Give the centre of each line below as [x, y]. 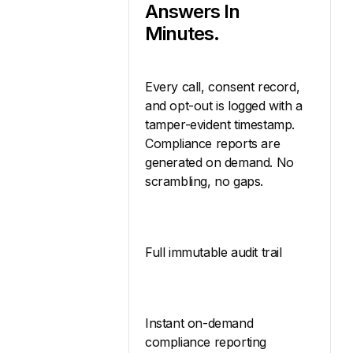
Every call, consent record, [223, 86]
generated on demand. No [219, 162]
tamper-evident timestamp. [220, 124]
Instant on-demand [199, 323]
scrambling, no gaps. [204, 181]
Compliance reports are [213, 143]
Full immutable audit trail [214, 252]
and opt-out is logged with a [224, 105]
